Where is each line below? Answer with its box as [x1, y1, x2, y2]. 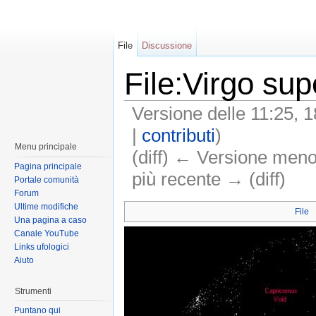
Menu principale [15, 142, 77, 152]
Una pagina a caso [14, 214, 87, 225]
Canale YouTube [14, 228, 79, 238]
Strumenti [15, 286, 51, 296]
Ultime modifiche [14, 201, 78, 212]
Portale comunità [14, 174, 79, 185]
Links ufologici [14, 241, 69, 252]
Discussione [142, 40, 193, 51]
